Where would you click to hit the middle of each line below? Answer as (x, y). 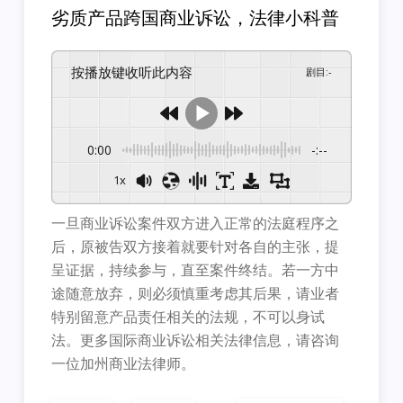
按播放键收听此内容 (139, 72)
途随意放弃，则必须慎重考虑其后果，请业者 (196, 295)
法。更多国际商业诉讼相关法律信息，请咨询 (196, 341)
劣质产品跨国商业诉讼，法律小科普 (196, 19)
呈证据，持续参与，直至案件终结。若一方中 (196, 271)
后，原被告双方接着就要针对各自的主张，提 (196, 248)
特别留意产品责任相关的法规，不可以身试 (188, 318)
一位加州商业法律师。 (124, 365)
